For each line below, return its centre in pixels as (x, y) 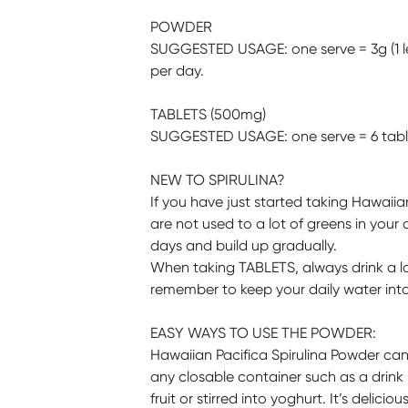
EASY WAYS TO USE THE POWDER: (263, 333)
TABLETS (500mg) (208, 114)
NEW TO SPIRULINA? (217, 180)
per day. (177, 71)
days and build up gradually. (243, 245)
